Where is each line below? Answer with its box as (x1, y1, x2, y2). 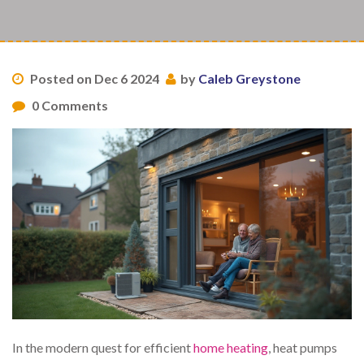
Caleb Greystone (198, 71, 301, 86)
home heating (193, 340, 268, 356)
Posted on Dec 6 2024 (28, 71, 159, 86)
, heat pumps (268, 340, 337, 356)
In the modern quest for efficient (12, 340, 193, 356)
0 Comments (29, 97, 108, 113)
